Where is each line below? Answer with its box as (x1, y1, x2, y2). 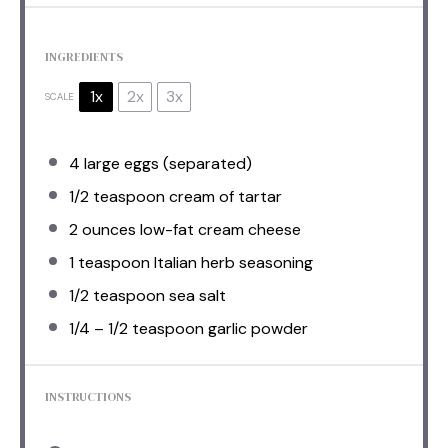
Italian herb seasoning (150, 251, 313, 273)
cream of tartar (165, 185, 282, 207)
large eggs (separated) (80, 152, 252, 174)
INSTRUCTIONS (45, 388, 131, 405)
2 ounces (69, 218, 136, 240)
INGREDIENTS (45, 48, 123, 65)
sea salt (165, 284, 226, 306)
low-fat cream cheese (136, 218, 301, 240)
